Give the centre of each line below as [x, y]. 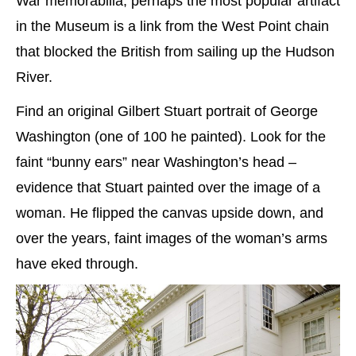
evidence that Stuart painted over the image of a [168, 187]
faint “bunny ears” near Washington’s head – [156, 162]
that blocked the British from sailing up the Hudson [175, 51]
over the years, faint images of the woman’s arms [172, 238]
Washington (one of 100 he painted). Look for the [171, 136]
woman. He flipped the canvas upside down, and [170, 213]
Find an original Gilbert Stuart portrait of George [167, 111]
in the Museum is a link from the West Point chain [172, 26]
